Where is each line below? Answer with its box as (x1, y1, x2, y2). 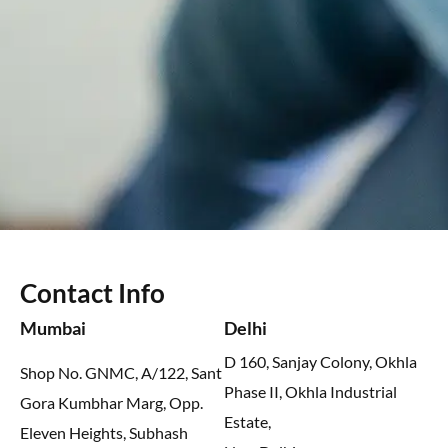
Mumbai (20, 317, 86, 340)
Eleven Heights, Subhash (20, 423, 188, 443)
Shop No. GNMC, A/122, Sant (20, 363, 222, 383)
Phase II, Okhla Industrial (224, 382, 397, 402)
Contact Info (20, 277, 165, 310)
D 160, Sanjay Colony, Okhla (224, 352, 417, 372)
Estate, (224, 412, 271, 432)
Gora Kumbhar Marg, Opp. (20, 393, 203, 413)
